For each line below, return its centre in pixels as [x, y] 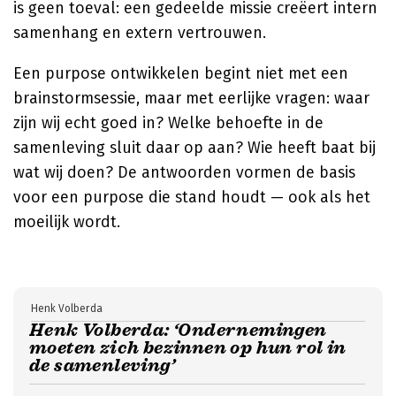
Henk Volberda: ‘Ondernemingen [178, 330]
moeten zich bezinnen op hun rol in [188, 348]
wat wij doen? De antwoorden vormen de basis [184, 172]
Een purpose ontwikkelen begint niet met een [181, 73]
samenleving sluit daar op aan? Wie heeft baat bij [194, 148]
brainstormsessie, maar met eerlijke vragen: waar [191, 98]
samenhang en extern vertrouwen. [140, 33]
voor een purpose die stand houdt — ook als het [192, 197]
